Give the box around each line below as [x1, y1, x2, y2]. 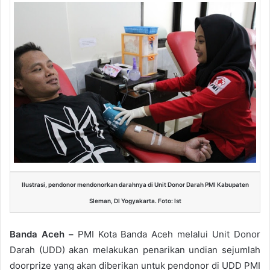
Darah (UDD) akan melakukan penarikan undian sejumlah [10, 243, 260, 256]
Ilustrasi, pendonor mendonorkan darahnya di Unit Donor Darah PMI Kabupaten [21, 181, 249, 188]
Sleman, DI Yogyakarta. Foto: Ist [89, 197, 181, 204]
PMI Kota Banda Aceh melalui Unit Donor [77, 228, 261, 240]
